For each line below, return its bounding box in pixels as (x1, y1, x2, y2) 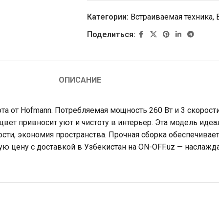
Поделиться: (87, 30, 135, 40)
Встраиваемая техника (130, 12, 213, 22)
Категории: (87, 12, 129, 22)
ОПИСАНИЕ (58, 75, 101, 85)
